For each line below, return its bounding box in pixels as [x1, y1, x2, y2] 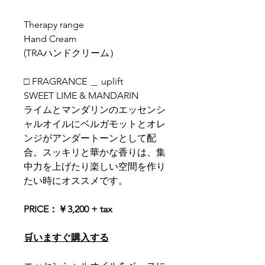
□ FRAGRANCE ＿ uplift [24, 76, 123, 87]
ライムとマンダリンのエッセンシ [24, 104, 166, 115]
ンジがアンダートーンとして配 [24, 132, 156, 144]
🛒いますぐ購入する [24, 232, 109, 243]
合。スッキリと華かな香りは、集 [24, 147, 166, 158]
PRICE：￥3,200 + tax [24, 203, 112, 215]
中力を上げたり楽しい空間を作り [24, 161, 166, 172]
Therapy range [24, 19, 84, 30]
